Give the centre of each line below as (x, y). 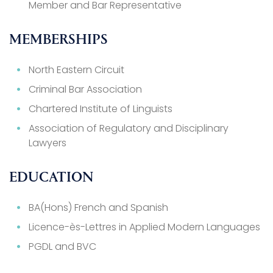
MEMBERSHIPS (58, 41)
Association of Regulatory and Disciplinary (129, 129)
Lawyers (48, 143)
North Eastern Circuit (76, 70)
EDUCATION (51, 178)
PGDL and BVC (62, 247)
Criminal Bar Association (85, 90)
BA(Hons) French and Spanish (98, 208)
